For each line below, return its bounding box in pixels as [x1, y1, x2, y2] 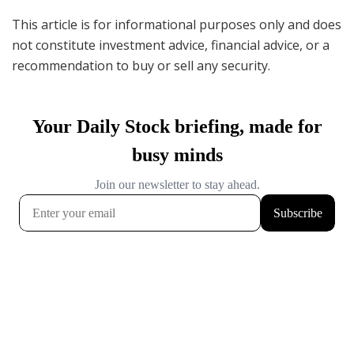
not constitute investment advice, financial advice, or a [12, 36, 330, 54]
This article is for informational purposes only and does [12, 15, 341, 33]
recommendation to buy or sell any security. [12, 56, 270, 74]
